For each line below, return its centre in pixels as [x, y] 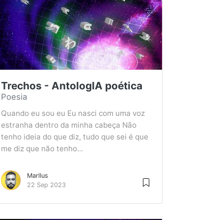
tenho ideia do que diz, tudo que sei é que [75, 137]
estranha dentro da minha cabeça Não [69, 125]
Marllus [38, 176]
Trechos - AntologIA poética [72, 86]
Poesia [14, 97]
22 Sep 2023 [46, 185]
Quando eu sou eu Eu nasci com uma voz [73, 113]
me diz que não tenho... [42, 149]
